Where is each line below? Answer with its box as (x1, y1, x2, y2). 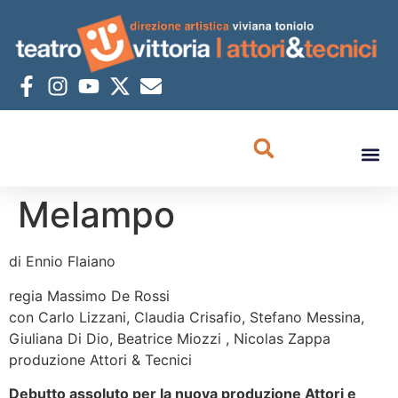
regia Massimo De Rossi (9, 286, 170, 305)
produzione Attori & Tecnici (9, 350, 192, 369)
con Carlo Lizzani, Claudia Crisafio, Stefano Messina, (9, 307, 364, 326)
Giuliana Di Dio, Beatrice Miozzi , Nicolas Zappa (9, 329, 330, 347)
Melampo (18, 193, 175, 237)
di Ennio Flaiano (9, 252, 115, 271)
